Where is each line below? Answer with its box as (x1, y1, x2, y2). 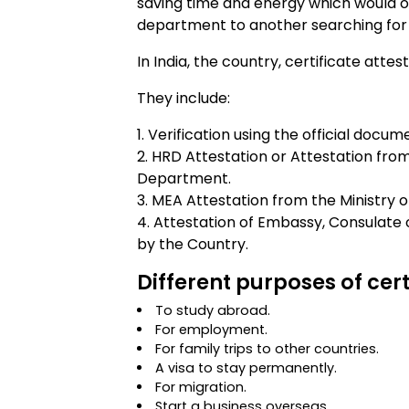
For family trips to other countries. (155, 340, 380, 358)
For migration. (155, 378, 247, 396)
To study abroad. (155, 301, 271, 320)
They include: (137, 88, 230, 109)
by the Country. (137, 234, 248, 255)
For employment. (155, 320, 268, 339)
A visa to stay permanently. (155, 359, 338, 377)
